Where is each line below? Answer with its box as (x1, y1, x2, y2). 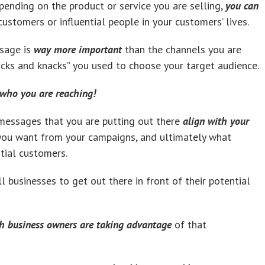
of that (174, 217, 206, 231)
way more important (34, 42, 122, 56)
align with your (183, 114, 249, 128)
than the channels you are (122, 42, 241, 56)
